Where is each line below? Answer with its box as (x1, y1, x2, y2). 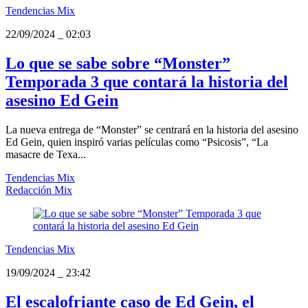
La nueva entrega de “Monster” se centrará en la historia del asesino (5, 124, 298, 136)
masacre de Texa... (5, 148, 86, 161)
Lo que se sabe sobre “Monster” (5, 54, 230, 73)
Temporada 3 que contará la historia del (5, 73, 288, 91)
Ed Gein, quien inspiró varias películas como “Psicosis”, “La (5, 136, 268, 148)
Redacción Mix (5, 184, 72, 197)
